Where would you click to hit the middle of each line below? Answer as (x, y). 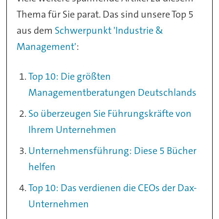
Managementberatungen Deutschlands (113, 93)
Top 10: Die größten (70, 77)
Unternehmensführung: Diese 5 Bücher (113, 150)
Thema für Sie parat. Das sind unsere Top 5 (105, 14)
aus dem (36, 31)
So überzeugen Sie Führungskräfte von (110, 113)
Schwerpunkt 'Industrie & (109, 31)
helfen (42, 166)
